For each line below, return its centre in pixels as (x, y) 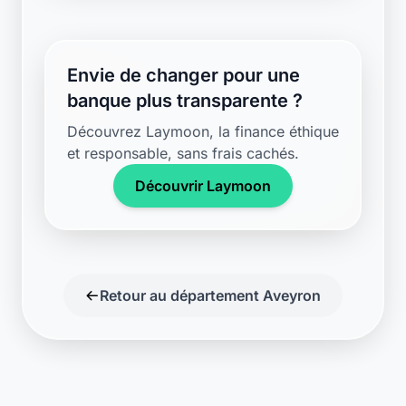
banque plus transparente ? (185, 101)
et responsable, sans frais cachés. (183, 153)
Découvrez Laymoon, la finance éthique (203, 131)
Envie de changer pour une (184, 75)
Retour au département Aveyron (210, 295)
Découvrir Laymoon (203, 186)
